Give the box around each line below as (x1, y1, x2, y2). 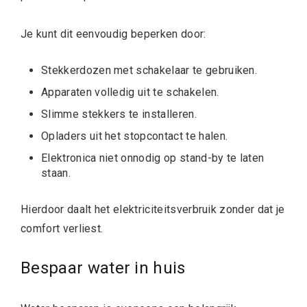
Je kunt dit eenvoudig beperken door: (21, 27, 206, 40)
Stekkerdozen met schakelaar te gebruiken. (41, 63, 258, 77)
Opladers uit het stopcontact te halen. (41, 129, 228, 143)
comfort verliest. (21, 221, 103, 235)
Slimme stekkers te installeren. (41, 107, 197, 121)
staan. (41, 166, 71, 180)
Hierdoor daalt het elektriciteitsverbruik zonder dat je (21, 202, 285, 216)
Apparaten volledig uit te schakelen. (41, 85, 219, 99)
